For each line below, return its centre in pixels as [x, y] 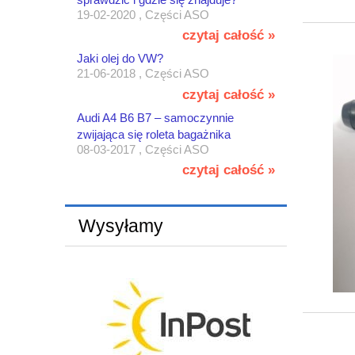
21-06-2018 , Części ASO [143, 74]
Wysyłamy [120, 226]
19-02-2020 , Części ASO [143, 14]
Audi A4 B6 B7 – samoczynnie [155, 117]
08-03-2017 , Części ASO [143, 149]
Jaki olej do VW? [120, 59]
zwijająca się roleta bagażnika [154, 134]
